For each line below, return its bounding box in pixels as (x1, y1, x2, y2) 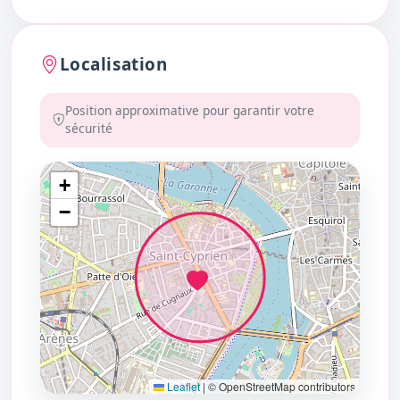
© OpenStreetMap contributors (205, 378, 355, 394)
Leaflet (164, 378, 200, 394)
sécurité (64, 120, 112, 137)
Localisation (59, 52, 168, 76)
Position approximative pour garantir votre (64, 102, 314, 120)
